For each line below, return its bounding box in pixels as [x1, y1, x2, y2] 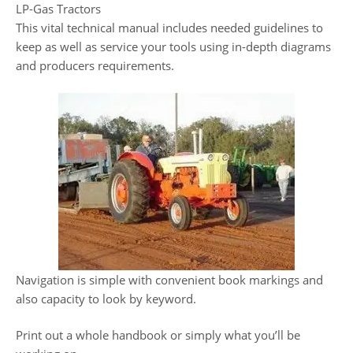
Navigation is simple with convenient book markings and [16, 271, 323, 288]
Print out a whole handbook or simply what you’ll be [16, 327, 300, 343]
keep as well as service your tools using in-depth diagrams [16, 39, 331, 54]
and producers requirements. [16, 58, 174, 73]
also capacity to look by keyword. [16, 290, 196, 307]
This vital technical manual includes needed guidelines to [16, 20, 323, 35]
